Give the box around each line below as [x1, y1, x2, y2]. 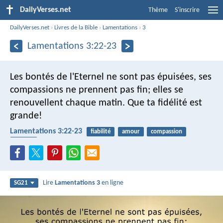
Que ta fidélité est [125, 98, 202, 108]
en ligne [100, 179, 124, 187]
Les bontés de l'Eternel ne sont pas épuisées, [10, 72, 196, 82]
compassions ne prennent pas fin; [10, 85, 150, 95]
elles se [150, 85, 183, 95]
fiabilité [90, 128, 111, 135]
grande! [10, 111, 42, 121]
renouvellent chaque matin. [10, 98, 125, 108]
